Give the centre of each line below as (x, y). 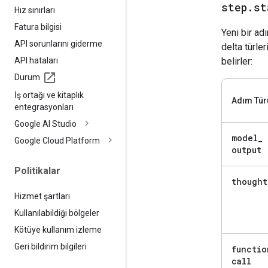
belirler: (237, 61)
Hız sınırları (35, 10)
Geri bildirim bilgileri (51, 246)
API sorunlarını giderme (58, 43)
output (246, 150)
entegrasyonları (44, 107)
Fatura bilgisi (38, 27)
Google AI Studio (45, 124)
